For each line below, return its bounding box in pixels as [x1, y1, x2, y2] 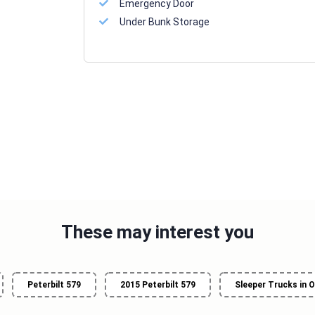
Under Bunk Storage [119, 16, 210, 27]
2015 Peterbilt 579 [120, 280, 195, 290]
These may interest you [61, 221, 254, 243]
